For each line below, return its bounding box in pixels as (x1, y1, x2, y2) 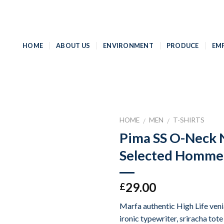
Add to (73, 139, 95, 148)
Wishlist (71, 148, 97, 157)
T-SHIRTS (173, 116, 205, 124)
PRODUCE (166, 41, 199, 49)
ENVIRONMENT (103, 41, 153, 49)
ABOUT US (56, 41, 90, 49)
